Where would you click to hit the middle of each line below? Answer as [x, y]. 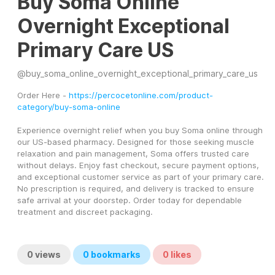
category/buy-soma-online [69, 107]
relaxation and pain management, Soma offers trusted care [133, 154]
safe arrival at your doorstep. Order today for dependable [130, 200]
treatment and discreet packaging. [85, 212]
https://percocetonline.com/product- [141, 95]
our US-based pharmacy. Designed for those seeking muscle [136, 142]
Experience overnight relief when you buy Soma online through [140, 130]
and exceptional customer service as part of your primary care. [141, 177]
